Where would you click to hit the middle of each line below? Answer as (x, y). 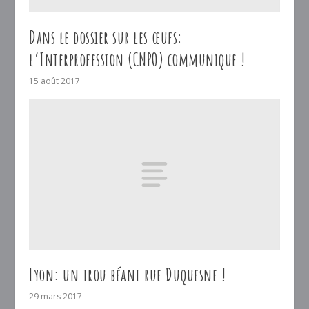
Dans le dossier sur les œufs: (106, 38)
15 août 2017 (55, 81)
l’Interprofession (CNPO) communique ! (137, 60)
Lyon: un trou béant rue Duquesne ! (128, 274)
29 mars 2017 (56, 296)
